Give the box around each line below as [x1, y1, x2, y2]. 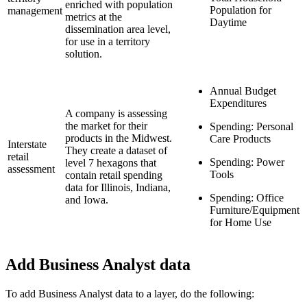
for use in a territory [65, 36, 150, 48]
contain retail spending [65, 169, 162, 182]
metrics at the [65, 11, 122, 23]
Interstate [8, 138, 47, 151]
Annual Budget [210, 85, 276, 97]
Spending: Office [210, 192, 284, 204]
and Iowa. [65, 194, 108, 206]
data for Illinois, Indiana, [65, 182, 171, 194]
